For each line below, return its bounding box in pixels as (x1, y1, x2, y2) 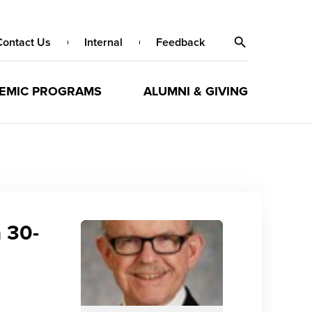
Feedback (156, 36, 205, 49)
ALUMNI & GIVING (143, 84, 248, 99)
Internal (84, 36, 123, 49)
